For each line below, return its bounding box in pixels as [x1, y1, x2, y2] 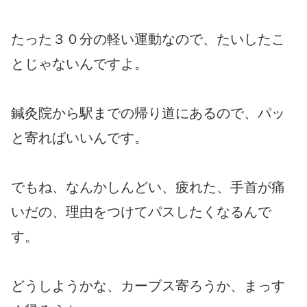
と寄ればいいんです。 [11, 130, 148, 145]
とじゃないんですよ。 [11, 56, 148, 71]
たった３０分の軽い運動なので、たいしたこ [11, 31, 285, 47]
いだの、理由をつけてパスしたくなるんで [11, 204, 271, 219]
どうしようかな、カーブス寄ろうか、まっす [11, 278, 285, 293]
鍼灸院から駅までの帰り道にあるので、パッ [11, 105, 285, 121]
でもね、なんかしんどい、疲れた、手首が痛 [11, 179, 285, 195]
